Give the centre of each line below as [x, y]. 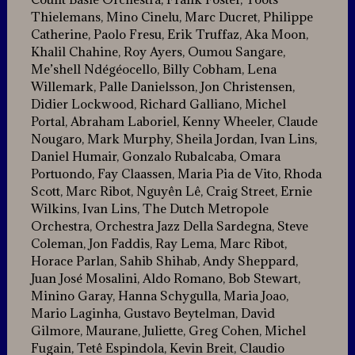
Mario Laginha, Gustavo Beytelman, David [153, 313]
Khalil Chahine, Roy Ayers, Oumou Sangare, [158, 52]
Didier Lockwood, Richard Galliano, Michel [158, 104]
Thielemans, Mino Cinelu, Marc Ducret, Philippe [172, 17]
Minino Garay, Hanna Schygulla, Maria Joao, [159, 296]
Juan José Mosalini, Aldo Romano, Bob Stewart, [165, 279]
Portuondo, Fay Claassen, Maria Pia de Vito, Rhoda [176, 174]
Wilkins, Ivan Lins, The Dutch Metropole [149, 209]
